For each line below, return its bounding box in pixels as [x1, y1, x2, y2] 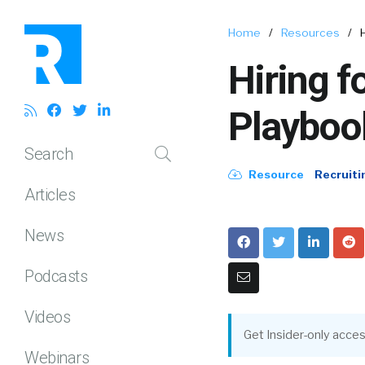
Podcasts [24, 266, 87, 286]
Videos [24, 306, 70, 327]
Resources [281, 26, 340, 39]
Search [24, 143, 73, 164]
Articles [24, 184, 75, 204]
